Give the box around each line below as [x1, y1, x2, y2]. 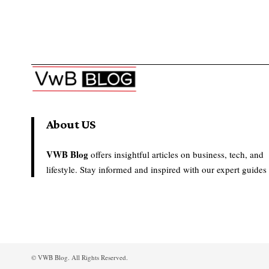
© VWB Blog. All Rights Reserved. [31, 252, 128, 262]
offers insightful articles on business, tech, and [91, 148, 264, 160]
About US [46, 116, 95, 131]
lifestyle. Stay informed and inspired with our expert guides [46, 163, 267, 175]
